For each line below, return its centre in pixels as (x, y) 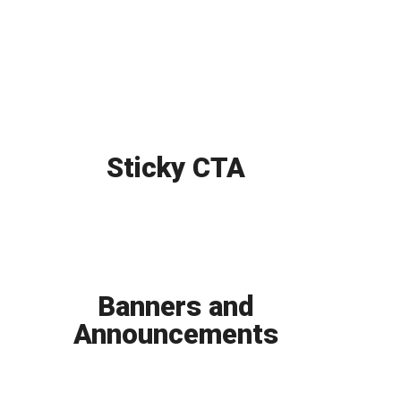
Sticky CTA (176, 168)
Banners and (176, 307)
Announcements (176, 335)
